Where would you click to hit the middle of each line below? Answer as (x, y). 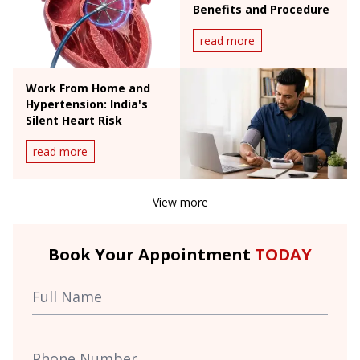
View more (180, 202)
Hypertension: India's (87, 104)
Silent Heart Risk (74, 121)
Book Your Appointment (151, 255)
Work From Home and (88, 88)
